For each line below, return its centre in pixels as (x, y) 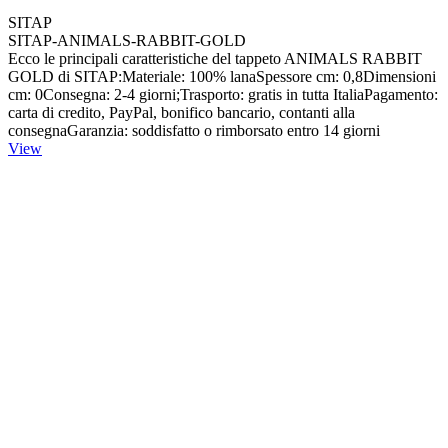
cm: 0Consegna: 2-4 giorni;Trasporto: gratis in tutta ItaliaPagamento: (223, 95)
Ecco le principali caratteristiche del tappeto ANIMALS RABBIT (215, 59)
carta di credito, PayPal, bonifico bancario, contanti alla (181, 113)
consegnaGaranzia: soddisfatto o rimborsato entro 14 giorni (194, 131)
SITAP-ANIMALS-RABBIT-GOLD (127, 41)
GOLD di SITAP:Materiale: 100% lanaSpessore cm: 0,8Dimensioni (222, 77)
